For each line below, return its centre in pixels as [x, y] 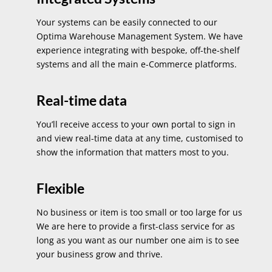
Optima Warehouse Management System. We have [139, 36]
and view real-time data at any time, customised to [139, 138]
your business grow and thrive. [99, 254]
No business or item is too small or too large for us [139, 212]
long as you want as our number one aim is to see [138, 240]
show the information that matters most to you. [132, 152]
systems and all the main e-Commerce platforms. [136, 64]
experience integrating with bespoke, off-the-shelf [138, 50]
